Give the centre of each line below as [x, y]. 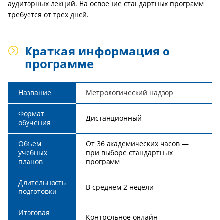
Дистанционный [114, 118]
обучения [34, 123]
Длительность [42, 182]
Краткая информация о [97, 51]
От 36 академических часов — [137, 144]
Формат [31, 114]
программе [59, 64]
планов [30, 161]
